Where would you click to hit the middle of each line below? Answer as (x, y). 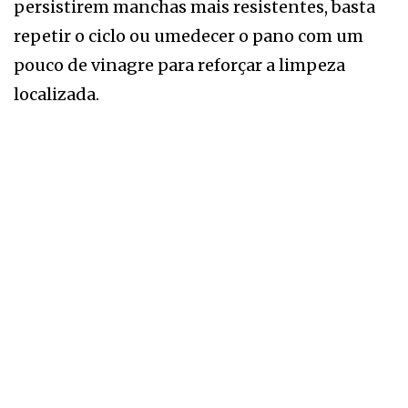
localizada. (56, 94)
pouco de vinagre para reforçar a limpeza (179, 65)
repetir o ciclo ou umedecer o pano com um (189, 36)
